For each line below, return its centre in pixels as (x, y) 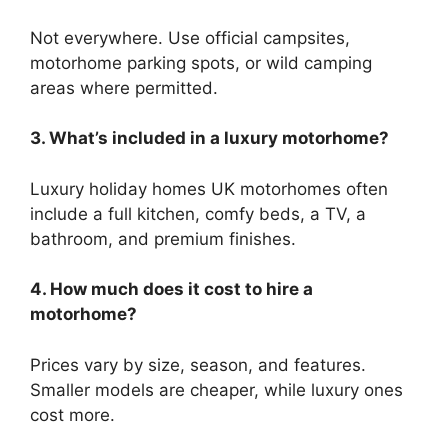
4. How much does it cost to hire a (171, 289)
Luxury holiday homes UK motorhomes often (209, 188)
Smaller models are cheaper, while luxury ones (216, 389)
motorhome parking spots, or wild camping (201, 62)
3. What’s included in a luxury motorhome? (211, 138)
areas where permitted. (124, 87)
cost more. (72, 414)
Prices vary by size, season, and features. (198, 364)
